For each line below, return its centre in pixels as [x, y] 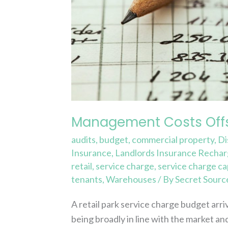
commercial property [173, 140]
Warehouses [131, 179]
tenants [87, 179]
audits [84, 140]
